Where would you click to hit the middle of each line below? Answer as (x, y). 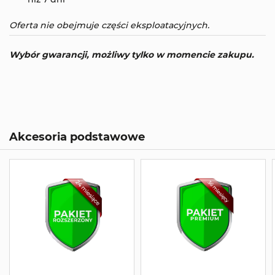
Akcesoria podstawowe (77, 136)
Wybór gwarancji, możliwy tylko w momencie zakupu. (132, 54)
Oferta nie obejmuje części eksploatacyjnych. (109, 25)
